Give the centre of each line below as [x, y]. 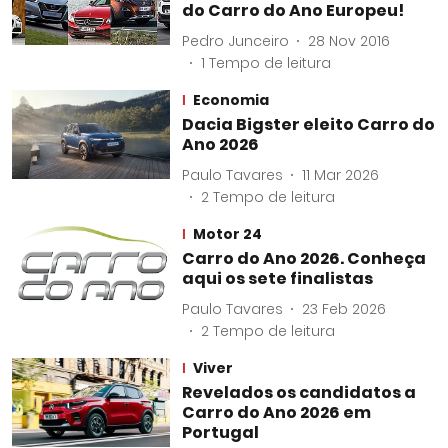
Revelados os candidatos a [298, 392]
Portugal [220, 432]
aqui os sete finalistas [277, 278]
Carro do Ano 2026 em [276, 412]
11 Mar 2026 [340, 174]
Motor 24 [227, 234]
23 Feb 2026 [343, 308]
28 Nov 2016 [348, 40]
